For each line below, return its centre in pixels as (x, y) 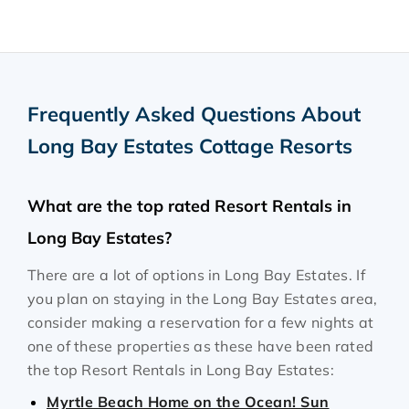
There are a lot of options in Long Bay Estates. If (196, 275)
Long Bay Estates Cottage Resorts (190, 146)
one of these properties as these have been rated (201, 346)
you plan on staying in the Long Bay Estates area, (203, 299)
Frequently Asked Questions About (194, 114)
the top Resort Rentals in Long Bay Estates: (181, 370)
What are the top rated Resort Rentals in (189, 206)
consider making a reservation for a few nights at (201, 322)
